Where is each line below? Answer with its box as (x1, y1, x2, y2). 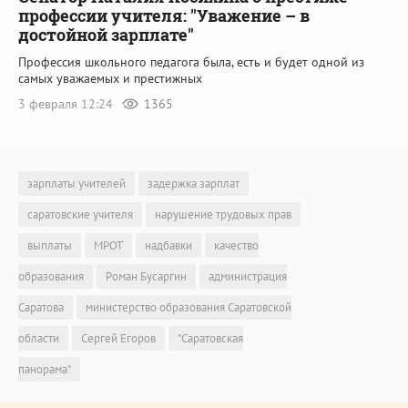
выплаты (27, 237, 72, 253)
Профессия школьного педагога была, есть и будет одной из (18, 54, 364, 71)
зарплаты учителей (27, 175, 126, 191)
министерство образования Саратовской (86, 299, 291, 315)
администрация (209, 268, 287, 284)
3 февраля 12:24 (18, 96, 117, 113)
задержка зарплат (148, 175, 240, 191)
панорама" (18, 361, 71, 377)
